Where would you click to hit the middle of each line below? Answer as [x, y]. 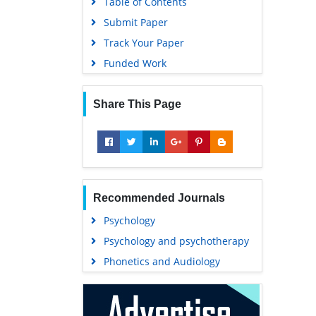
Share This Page [137, 104]
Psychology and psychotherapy [176, 241]
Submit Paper [135, 23]
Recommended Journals [159, 198]
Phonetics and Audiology [162, 262]
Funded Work [135, 63]
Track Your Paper [144, 43]
